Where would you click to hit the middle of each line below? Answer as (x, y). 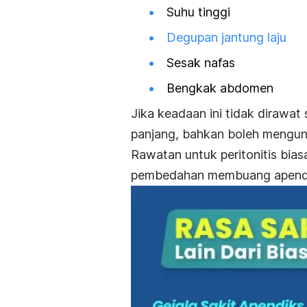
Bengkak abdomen (220, 88)
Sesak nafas (201, 63)
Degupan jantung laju (226, 37)
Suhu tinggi (198, 12)
